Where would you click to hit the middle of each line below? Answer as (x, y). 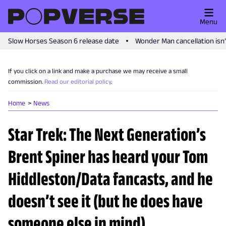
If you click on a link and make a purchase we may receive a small (98, 71)
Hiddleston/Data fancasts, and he (110, 179)
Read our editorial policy (78, 81)
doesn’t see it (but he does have (105, 201)
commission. (25, 81)
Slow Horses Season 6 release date (64, 41)
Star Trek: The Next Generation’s (107, 134)
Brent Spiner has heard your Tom (108, 156)
